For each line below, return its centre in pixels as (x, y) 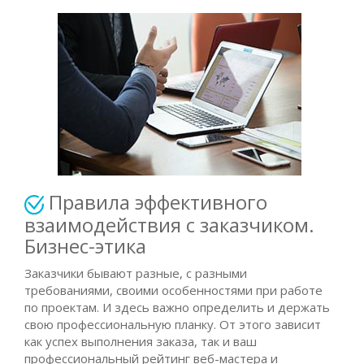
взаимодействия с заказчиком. (169, 224)
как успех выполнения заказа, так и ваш (141, 341)
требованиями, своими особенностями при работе (173, 290)
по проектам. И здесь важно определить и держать (177, 307)
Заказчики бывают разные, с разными (136, 273)
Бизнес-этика (85, 245)
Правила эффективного (158, 202)
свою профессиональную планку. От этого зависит (173, 324)
